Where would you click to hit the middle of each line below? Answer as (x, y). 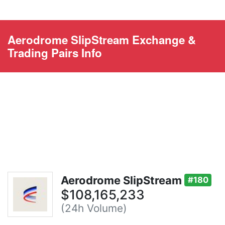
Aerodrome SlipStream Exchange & (102, 39)
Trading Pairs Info (55, 52)
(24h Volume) (94, 208)
